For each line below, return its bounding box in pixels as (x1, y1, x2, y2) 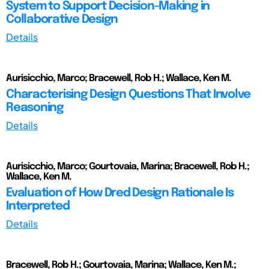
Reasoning (6, 101, 64, 114)
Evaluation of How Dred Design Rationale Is (6, 186, 234, 199)
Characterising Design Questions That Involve (6, 88, 250, 101)
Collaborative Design (6, 13, 118, 26)
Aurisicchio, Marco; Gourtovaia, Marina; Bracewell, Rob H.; (6, 161, 249, 172)
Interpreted (6, 199, 70, 213)
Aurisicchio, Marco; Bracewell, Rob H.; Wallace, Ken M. (6, 73, 231, 83)
